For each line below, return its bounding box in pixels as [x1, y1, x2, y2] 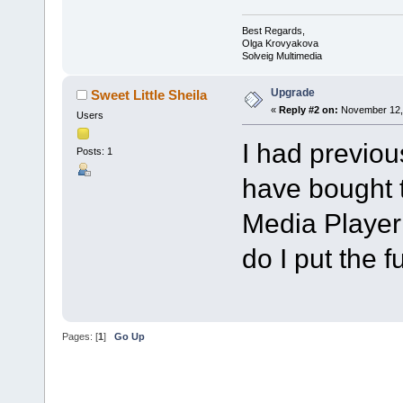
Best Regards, [241, 25, 305, 37]
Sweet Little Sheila [91, 87, 208, 103]
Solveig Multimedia [241, 50, 322, 62]
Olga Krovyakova [241, 38, 318, 49]
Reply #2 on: [278, 104, 338, 116]
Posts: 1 [76, 146, 112, 157]
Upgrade [270, 86, 315, 100]
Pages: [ [62, 331, 98, 343]
